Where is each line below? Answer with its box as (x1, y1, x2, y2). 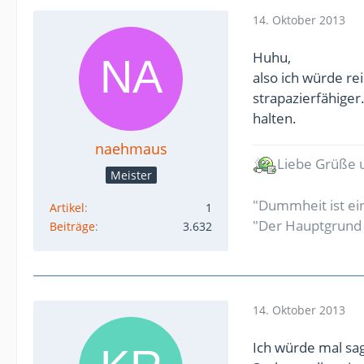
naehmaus (94, 138, 167, 158)
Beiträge (50, 218, 95, 234)
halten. (253, 108, 297, 128)
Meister (110, 167, 152, 183)
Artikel (50, 199, 84, 215)
